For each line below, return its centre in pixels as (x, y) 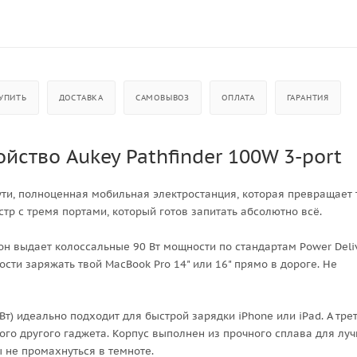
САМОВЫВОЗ (163, 97)
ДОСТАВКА (81, 97)
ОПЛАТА (238, 97)
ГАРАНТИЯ (308, 97)
